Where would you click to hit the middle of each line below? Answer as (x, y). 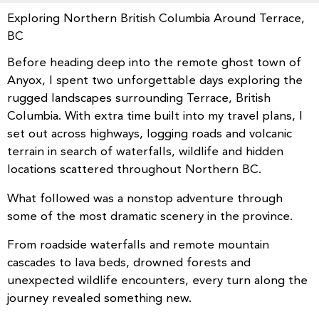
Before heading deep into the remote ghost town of (154, 63)
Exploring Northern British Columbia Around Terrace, (156, 19)
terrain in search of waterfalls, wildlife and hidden (145, 152)
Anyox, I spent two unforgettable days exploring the (155, 81)
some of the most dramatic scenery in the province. (150, 216)
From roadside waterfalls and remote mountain (138, 245)
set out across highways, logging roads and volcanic (150, 134)
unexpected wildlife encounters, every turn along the (157, 281)
